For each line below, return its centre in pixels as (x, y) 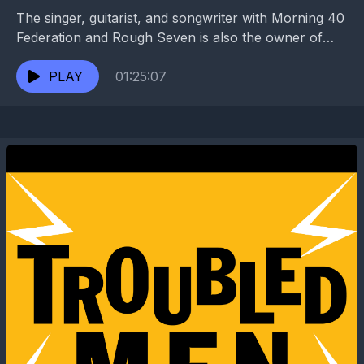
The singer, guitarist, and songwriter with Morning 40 (180, 18)
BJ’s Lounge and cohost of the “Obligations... (155, 57)
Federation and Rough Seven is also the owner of (169, 38)
